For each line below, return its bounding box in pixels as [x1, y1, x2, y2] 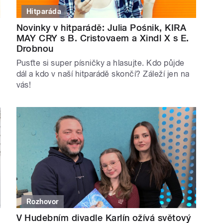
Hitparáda [26, 7, 62, 15]
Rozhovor [26, 198, 59, 206]
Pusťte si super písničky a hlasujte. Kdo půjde [16, 58, 185, 68]
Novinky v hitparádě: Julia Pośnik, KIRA [16, 22, 187, 33]
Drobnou [16, 43, 54, 54]
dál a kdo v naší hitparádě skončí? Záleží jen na [16, 69, 190, 79]
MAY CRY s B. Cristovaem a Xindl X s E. [16, 32, 189, 43]
